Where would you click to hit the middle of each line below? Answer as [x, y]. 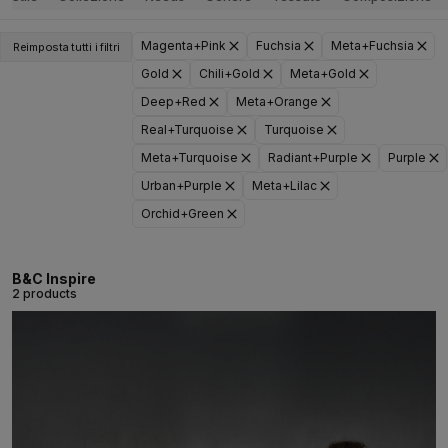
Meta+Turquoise [190, 157]
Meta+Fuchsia [373, 45]
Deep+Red [174, 101]
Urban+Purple [182, 185]
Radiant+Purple [313, 157]
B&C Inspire [54, 278]
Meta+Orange [277, 101]
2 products [44, 293]
